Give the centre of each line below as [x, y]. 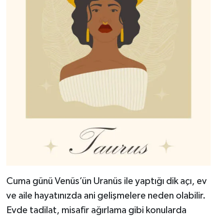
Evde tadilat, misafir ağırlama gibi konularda [96, 210]
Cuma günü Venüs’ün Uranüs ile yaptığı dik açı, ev [106, 181]
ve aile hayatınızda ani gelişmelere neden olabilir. [106, 195]
